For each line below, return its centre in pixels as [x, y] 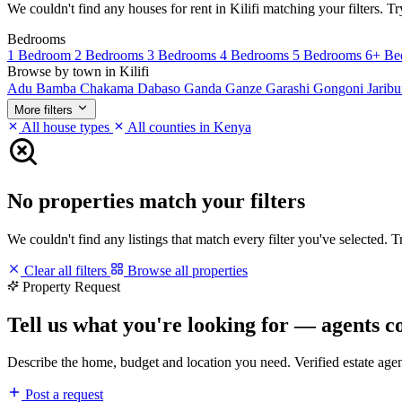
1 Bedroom [41, 55]
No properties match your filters [156, 201]
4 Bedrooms [256, 55]
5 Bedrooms [329, 55]
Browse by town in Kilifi [78, 71]
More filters [44, 109]
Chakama [109, 88]
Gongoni [340, 88]
